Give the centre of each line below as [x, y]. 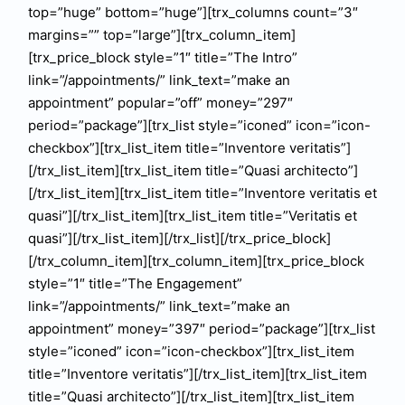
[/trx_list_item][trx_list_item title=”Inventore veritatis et [202, 193]
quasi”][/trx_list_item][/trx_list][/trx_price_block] [179, 238]
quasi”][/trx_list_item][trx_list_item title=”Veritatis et [192, 216]
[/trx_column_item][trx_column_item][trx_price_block [196, 261]
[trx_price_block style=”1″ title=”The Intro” [162, 57]
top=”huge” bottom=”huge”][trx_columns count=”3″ [193, 12]
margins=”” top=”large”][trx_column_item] [161, 35]
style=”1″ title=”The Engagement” [135, 283]
